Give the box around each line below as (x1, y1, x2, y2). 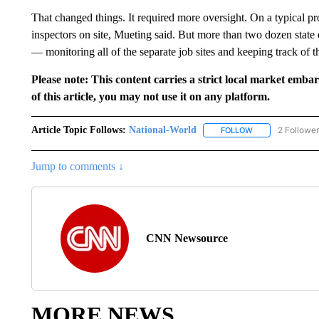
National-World (128, 125, 197, 135)
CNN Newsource (145, 232, 228, 245)
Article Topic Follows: (31, 125, 126, 135)
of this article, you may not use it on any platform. (31, 90, 270, 103)
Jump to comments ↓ (31, 160, 124, 173)
